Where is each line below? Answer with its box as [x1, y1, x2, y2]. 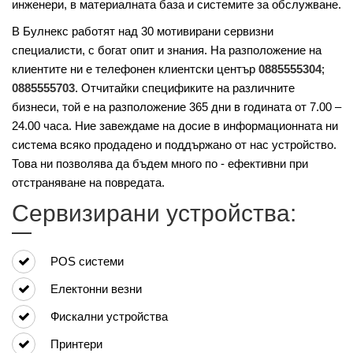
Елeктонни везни [50, 281, 142, 295]
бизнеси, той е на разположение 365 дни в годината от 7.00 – [12, 99, 341, 113]
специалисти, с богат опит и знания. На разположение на [12, 43, 321, 57]
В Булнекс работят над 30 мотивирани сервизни [12, 24, 273, 38]
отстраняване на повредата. [12, 175, 165, 189]
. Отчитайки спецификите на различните [75, 80, 295, 95]
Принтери [50, 336, 102, 351]
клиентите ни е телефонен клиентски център [12, 61, 258, 76]
